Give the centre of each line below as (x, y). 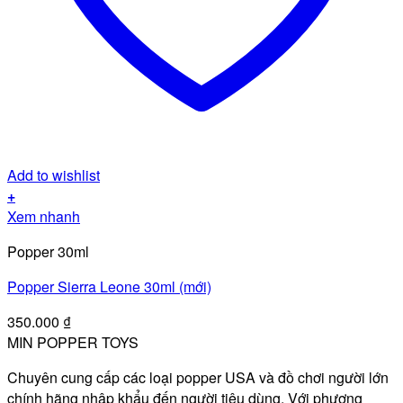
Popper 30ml (48, 251)
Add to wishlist (54, 175)
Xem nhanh (44, 216)
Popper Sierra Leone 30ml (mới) (109, 287)
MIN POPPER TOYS (73, 342)
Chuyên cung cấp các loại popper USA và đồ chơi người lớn (198, 377)
